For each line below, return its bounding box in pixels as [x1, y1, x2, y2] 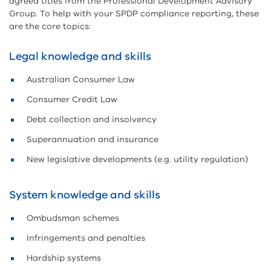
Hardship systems [27, 252, 101, 264]
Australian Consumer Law [27, 74, 135, 85]
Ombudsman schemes [27, 212, 119, 224]
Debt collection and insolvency [27, 114, 157, 125]
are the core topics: [9, 21, 91, 32]
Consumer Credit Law [27, 94, 117, 105]
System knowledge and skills [9, 188, 160, 202]
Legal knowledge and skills [9, 49, 151, 64]
